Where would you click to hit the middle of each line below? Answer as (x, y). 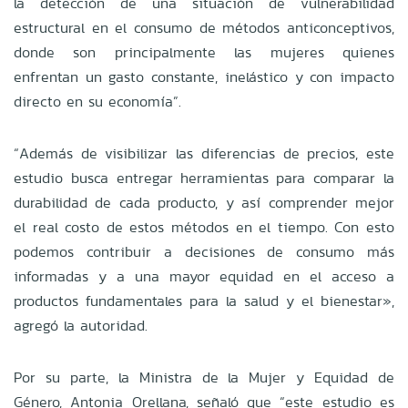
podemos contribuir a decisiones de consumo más (204, 251)
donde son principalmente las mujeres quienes (204, 52)
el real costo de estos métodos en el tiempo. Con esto (204, 227)
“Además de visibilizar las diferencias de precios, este (204, 153)
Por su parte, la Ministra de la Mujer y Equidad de (204, 377)
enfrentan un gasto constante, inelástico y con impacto (204, 76)
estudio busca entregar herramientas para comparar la (204, 178)
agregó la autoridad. (81, 325)
